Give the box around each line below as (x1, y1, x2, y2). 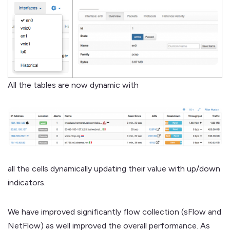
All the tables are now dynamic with (8, 80, 139, 90)
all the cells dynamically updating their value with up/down (8, 163, 220, 174)
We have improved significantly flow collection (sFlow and (8, 206, 221, 217)
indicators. (8, 177, 46, 187)
